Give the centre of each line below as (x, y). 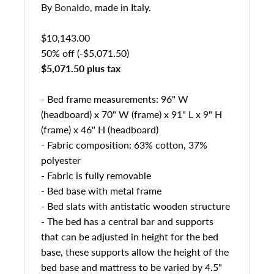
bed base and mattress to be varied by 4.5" (131, 267)
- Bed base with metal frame (101, 191)
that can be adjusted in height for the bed (130, 236)
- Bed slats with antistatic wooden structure (135, 206)
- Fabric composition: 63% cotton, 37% (124, 145)
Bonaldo (72, 7)
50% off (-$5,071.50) (85, 53)
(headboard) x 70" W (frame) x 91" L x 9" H (131, 114)
